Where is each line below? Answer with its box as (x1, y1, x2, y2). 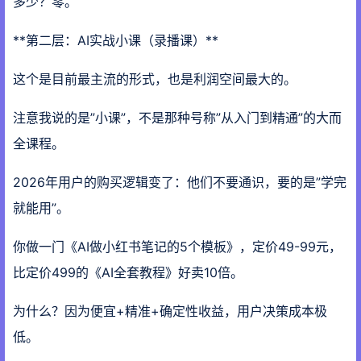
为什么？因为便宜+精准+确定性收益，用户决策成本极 (13, 303, 327, 319)
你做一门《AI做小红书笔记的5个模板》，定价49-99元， (13, 239, 342, 255)
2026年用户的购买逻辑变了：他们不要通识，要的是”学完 (13, 174, 346, 190)
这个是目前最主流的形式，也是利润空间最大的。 (13, 71, 297, 87)
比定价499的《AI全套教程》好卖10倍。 (13, 264, 243, 280)
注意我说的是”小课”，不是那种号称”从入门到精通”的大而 (13, 110, 342, 126)
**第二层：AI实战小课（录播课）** (13, 32, 218, 48)
